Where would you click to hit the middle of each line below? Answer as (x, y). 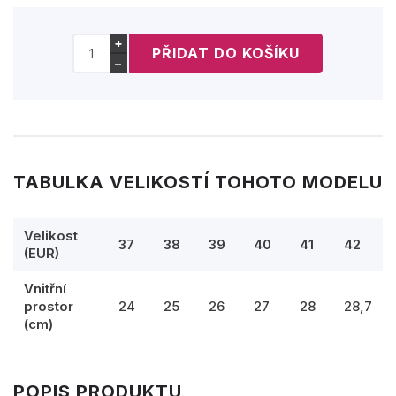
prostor (49, 306)
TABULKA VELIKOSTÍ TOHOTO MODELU (198, 182)
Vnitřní (45, 288)
